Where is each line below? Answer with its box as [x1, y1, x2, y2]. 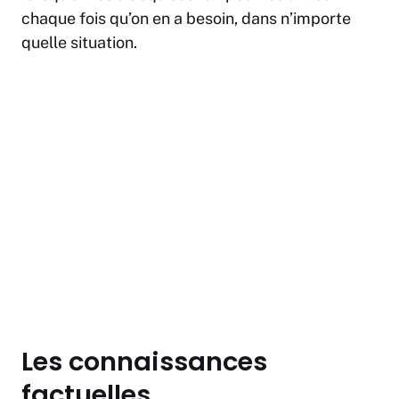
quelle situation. [21, 33, 137, 53]
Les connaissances [21, 344, 267, 380]
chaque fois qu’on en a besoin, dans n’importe [21, 9, 351, 28]
